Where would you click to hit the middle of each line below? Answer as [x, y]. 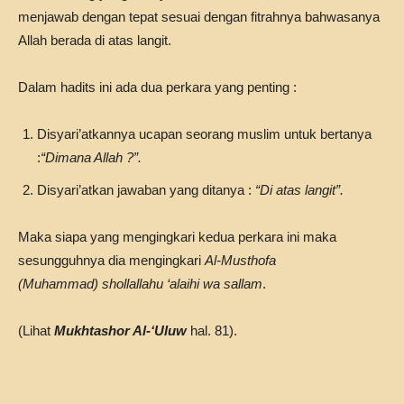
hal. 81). [212, 331]
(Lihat [36, 331]
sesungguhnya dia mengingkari [111, 260]
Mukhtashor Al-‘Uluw [120, 331]
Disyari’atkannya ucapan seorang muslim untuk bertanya [204, 134]
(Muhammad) [58, 284]
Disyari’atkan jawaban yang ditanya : [146, 190]
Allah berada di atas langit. [95, 40]
